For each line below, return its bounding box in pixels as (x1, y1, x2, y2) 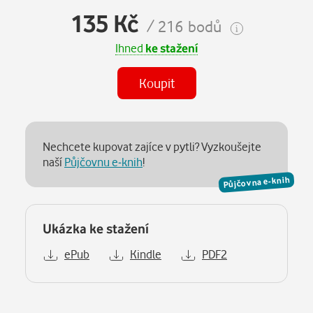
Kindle (130, 246, 161, 261)
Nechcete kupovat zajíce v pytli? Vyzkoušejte (43, 138, 261, 154)
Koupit (138, 74, 175, 91)
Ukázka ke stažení (43, 219, 149, 236)
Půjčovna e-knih (222, 174, 291, 191)
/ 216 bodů (146, 15, 221, 36)
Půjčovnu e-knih (64, 154, 143, 169)
